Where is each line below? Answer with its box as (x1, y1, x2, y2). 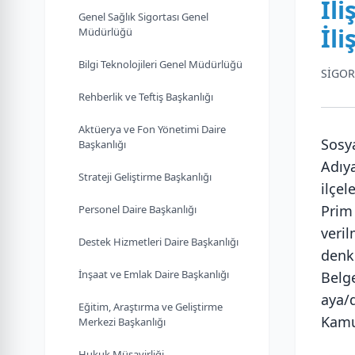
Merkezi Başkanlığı (78, 315, 166, 329)
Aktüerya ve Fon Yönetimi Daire (78, 122, 226, 136)
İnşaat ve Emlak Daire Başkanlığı (78, 267, 229, 281)
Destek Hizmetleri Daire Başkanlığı (78, 235, 239, 249)
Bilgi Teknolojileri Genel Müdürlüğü (78, 57, 242, 71)
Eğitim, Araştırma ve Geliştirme (78, 300, 223, 314)
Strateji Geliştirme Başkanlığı (78, 170, 212, 184)
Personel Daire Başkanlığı (78, 202, 197, 216)
